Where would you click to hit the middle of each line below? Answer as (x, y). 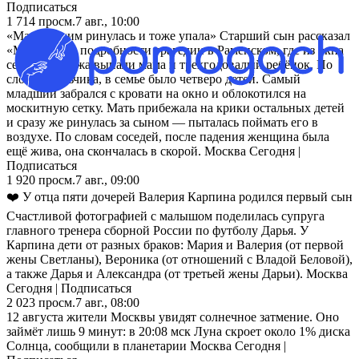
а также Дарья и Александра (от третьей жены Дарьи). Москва (177, 273)
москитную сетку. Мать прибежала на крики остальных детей (175, 107)
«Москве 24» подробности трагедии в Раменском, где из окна (175, 50)
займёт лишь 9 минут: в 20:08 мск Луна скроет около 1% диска (178, 331)
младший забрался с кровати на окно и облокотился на (156, 93)
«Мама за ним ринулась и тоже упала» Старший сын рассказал (178, 35)
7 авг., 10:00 (107, 21)
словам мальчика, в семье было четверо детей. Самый (153, 79)
